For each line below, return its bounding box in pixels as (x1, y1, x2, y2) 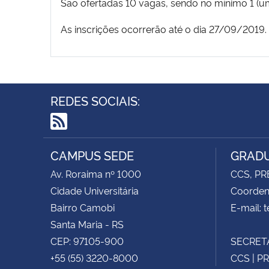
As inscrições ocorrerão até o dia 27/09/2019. (61, 22, 267, 35)
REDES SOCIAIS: (50, 91, 140, 109)
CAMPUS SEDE (50, 146, 134, 163)
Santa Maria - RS (50, 217, 124, 231)
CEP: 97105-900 (50, 234, 124, 247)
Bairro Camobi (50, 200, 115, 214)
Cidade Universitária (50, 183, 139, 197)
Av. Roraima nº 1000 (50, 166, 141, 180)
